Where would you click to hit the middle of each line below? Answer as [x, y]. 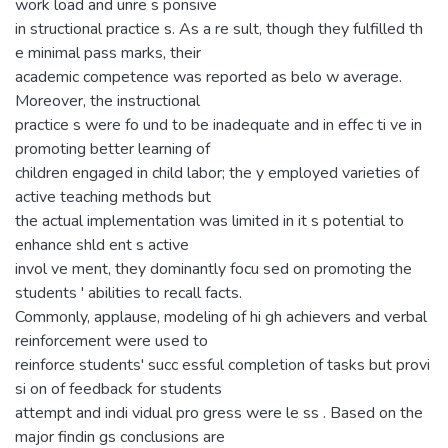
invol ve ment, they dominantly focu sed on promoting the [213, 268]
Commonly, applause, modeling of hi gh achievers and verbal [221, 316]
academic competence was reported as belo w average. [208, 76]
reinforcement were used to [111, 340]
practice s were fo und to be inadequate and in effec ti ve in [218, 124]
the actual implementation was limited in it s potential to [209, 220]
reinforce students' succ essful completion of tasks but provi [222, 364]
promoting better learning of [112, 148]
